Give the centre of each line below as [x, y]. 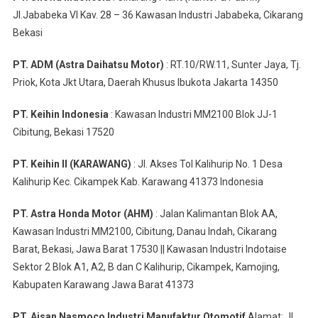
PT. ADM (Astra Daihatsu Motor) [88, 65]
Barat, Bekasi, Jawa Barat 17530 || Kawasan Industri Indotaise [149, 249]
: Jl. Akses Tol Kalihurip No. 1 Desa [207, 164]
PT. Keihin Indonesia [60, 114]
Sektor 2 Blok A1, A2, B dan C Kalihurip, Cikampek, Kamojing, [146, 267]
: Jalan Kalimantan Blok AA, [215, 214]
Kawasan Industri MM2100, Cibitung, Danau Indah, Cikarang [144, 231]
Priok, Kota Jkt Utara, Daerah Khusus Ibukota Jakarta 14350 [145, 82]
